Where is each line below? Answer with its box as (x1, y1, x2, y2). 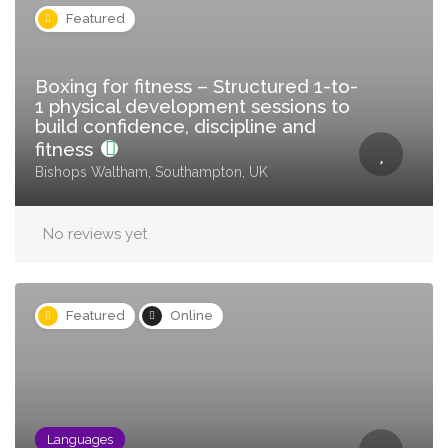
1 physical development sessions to (35, 95, 350, 117)
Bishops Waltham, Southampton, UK (35, 164, 268, 180)
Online (170, 308, 213, 323)
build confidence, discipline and (35, 115, 316, 137)
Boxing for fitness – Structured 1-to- (35, 75, 358, 97)
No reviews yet (43, 225, 147, 243)
